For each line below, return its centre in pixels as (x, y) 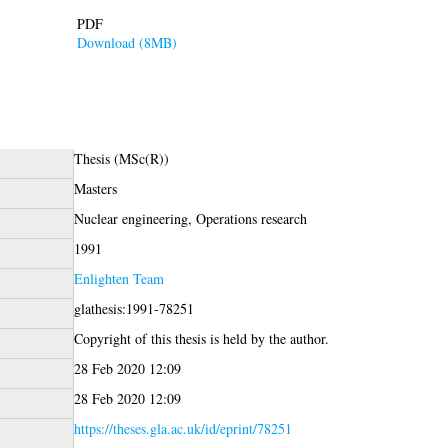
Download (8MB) (126, 42)
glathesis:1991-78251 (133, 308)
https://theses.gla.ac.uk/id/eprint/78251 (182, 428)
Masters (95, 188)
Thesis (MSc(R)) (121, 158)
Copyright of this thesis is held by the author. (201, 338)
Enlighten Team (118, 278)
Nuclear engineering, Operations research (190, 218)
